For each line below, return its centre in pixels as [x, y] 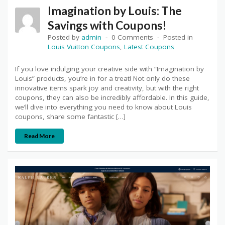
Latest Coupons [149, 47]
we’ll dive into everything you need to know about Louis [103, 107]
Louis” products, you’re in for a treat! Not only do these [102, 79]
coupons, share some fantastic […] [70, 117]
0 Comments [132, 37]
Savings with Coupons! [107, 25]
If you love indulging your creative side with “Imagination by [109, 69]
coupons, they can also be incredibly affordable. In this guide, [112, 98]
